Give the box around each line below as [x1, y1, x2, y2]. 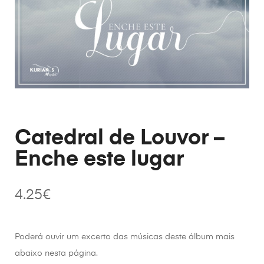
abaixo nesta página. [15, 249, 98, 258]
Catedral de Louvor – [15, 127, 225, 149]
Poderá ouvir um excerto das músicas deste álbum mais [15, 232, 235, 241]
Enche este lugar [15, 148, 184, 170]
